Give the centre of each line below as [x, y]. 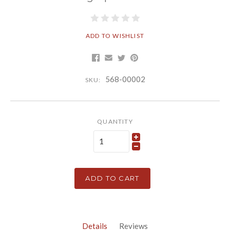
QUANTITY [115, 121]
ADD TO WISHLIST [115, 36]
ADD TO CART [112, 178]
